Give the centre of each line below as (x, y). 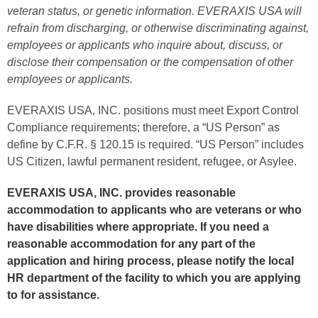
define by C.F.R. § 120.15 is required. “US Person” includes (155, 144)
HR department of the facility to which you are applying (154, 278)
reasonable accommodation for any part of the (131, 244)
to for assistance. (53, 295)
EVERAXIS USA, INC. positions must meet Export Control (153, 110)
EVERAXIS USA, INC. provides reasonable (121, 193)
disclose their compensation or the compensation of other (150, 62)
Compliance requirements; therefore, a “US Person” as (143, 127)
